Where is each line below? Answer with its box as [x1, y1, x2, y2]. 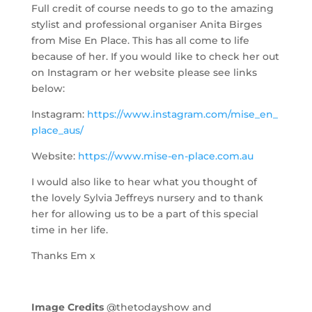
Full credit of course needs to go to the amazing [31, 1, 274, 15]
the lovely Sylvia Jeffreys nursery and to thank [31, 191, 263, 204]
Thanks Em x [31, 249, 95, 262]
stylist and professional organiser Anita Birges [31, 17, 262, 31]
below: [31, 81, 65, 95]
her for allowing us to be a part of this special [31, 207, 258, 220]
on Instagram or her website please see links [31, 65, 257, 79]
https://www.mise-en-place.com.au [77, 149, 253, 162]
